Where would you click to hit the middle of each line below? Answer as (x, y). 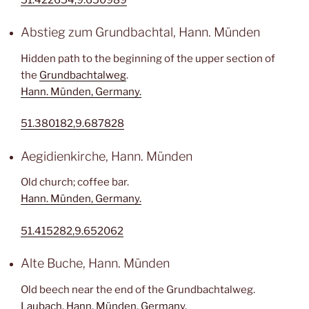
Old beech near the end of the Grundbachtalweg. (138, 289)
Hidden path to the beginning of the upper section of (148, 58)
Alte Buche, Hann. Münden (95, 263)
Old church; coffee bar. (75, 182)
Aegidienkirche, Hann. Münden (107, 156)
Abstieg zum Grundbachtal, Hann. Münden (140, 32)
